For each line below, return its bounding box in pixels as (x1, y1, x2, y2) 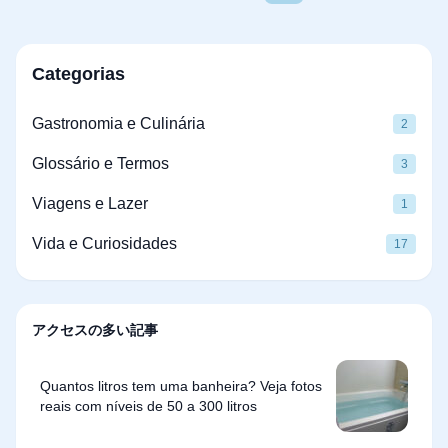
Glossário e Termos (32, 155, 169, 172)
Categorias (32, 64, 125, 84)
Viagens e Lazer (32, 195, 148, 212)
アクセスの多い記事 (32, 322, 158, 338)
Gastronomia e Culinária (32, 115, 205, 132)
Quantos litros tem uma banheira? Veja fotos (40, 378, 322, 394)
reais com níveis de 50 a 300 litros (40, 398, 257, 414)
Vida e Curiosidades (32, 235, 177, 252)
